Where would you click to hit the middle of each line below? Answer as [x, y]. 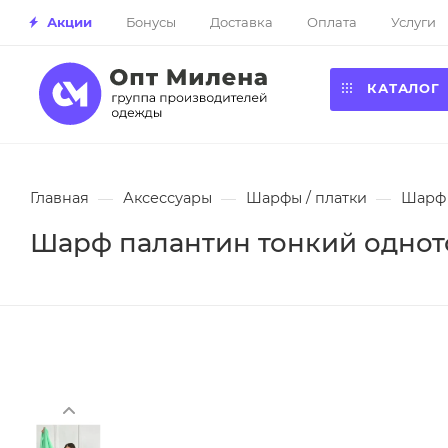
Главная [59, 198]
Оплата [332, 21]
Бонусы [151, 21]
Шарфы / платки [306, 198]
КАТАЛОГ [403, 88]
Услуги [413, 21]
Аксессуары [167, 198]
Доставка [241, 21]
